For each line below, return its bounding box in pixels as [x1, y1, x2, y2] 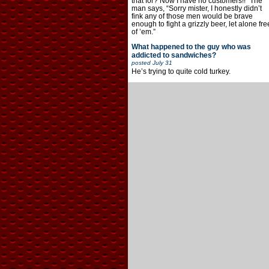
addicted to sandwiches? [131, 50, 216, 59]
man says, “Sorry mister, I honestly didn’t [131, 4, 262, 13]
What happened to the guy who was [131, 42, 251, 51]
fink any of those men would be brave [131, 11, 253, 20]
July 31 [152, 59, 172, 66]
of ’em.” [131, 27, 156, 36]
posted [131, 59, 153, 66]
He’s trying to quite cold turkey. [131, 67, 231, 76]
